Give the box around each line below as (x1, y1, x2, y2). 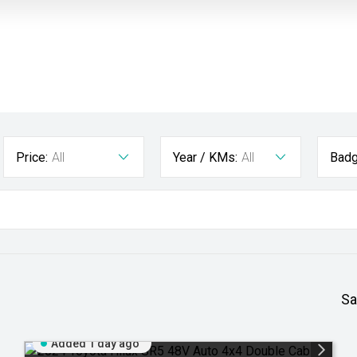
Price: (16, 150, 48, 165)
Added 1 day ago (51, 337, 139, 350)
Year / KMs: (173, 150, 237, 165)
